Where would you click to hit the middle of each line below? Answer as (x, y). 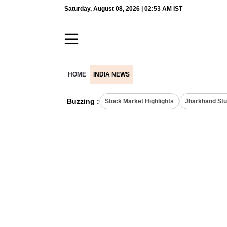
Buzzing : (83, 101)
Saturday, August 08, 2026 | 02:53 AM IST (123, 9)
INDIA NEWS (111, 74)
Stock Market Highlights (139, 101)
